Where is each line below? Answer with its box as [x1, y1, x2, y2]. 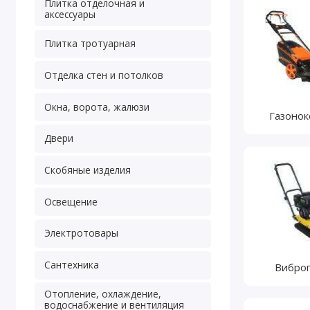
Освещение [44, 194, 98, 208]
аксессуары [44, 7, 95, 21]
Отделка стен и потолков [44, 68, 163, 82]
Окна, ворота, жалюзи [44, 100, 149, 113]
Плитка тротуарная [44, 37, 136, 51]
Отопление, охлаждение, [44, 287, 161, 301]
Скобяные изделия [44, 163, 131, 176]
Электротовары [44, 226, 118, 240]
